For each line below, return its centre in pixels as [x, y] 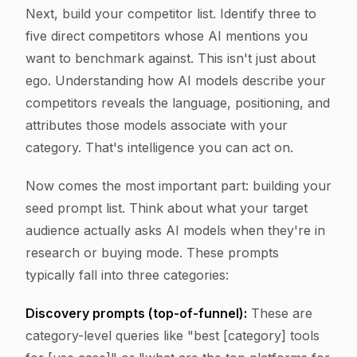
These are [280, 313]
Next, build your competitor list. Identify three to [171, 14]
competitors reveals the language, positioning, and [178, 103]
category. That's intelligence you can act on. [159, 147]
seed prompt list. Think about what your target [167, 208]
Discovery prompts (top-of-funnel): [136, 313]
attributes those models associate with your [157, 125]
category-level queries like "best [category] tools [173, 335]
